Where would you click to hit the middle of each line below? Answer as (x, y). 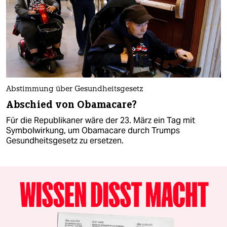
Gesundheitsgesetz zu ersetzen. (65, 141)
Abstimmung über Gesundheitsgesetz (75, 90)
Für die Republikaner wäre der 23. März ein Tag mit (101, 121)
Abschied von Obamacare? (72, 105)
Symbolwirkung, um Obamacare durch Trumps (93, 131)
